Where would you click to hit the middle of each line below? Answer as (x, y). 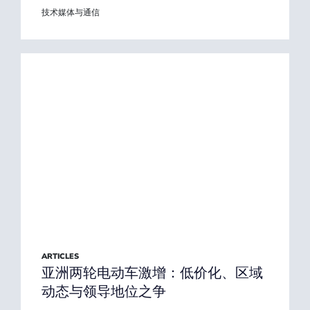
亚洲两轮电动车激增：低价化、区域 (152, 273)
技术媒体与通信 (71, 12)
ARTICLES (60, 256)
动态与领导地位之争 (104, 291)
